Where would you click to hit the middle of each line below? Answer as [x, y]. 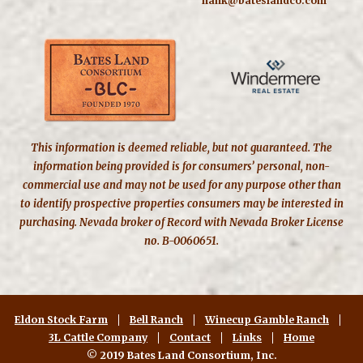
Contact [190, 338]
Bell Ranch [156, 320]
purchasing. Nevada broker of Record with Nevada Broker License [181, 223]
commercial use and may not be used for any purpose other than [181, 186]
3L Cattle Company [98, 338]
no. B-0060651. [181, 241]
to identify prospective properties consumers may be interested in [181, 204]
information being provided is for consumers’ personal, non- [181, 167]
